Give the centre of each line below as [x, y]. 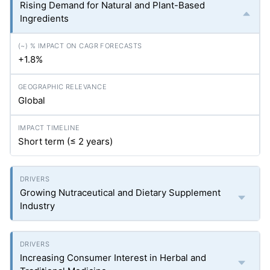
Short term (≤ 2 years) [65, 141]
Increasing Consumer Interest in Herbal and [113, 258]
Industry [37, 206]
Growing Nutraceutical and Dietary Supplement [120, 193]
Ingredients [44, 18]
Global [32, 100]
